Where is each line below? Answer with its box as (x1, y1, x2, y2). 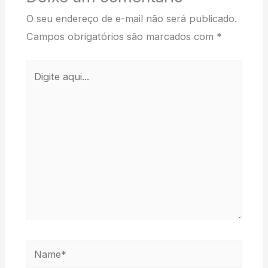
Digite (25, 62, 51, 75)
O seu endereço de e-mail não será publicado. (26, 12, 237, 25)
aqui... (25, 80, 52, 93)
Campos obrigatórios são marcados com (26, 30, 217, 42)
